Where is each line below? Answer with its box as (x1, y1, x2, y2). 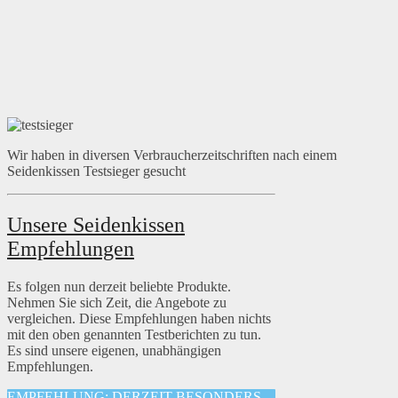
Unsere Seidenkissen (7, 213, 185, 237)
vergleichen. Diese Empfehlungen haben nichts (7, 311, 271, 327)
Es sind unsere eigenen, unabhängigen (7, 343, 221, 359)
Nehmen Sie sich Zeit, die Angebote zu (7, 295, 227, 311)
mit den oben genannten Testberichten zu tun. (7, 327, 261, 343)
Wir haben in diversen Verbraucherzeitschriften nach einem (7, 147, 337, 163)
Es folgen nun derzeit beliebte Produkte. (7, 279, 231, 295)
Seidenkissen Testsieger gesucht (7, 163, 186, 179)
